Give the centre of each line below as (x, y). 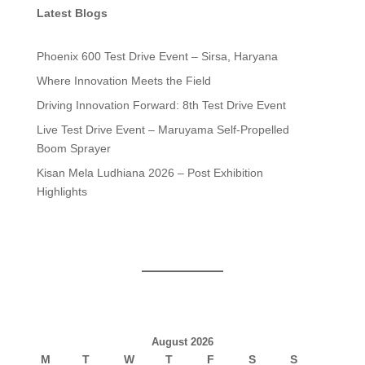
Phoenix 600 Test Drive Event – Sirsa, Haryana (157, 56)
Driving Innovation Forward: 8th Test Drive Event (161, 105)
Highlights (62, 191)
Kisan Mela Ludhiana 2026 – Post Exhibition (150, 172)
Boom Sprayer (73, 148)
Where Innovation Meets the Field (123, 80)
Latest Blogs (72, 13)
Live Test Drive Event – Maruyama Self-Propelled (163, 129)
